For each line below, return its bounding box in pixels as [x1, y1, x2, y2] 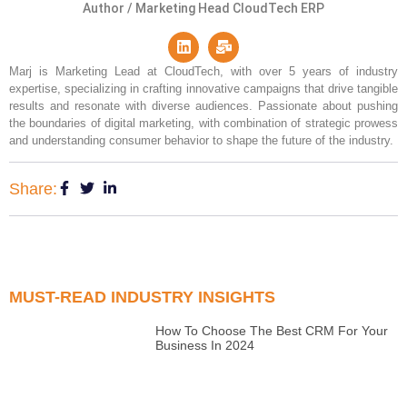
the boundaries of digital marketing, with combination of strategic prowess [9, 115, 398, 130]
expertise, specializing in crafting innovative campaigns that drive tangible [9, 81, 398, 95]
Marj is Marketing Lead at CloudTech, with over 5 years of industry [9, 64, 398, 78]
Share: [9, 180, 57, 199]
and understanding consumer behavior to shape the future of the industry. [9, 133, 393, 147]
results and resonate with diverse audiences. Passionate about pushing [9, 98, 398, 113]
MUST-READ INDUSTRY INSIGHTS [9, 288, 275, 307]
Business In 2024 [154, 338, 254, 353]
